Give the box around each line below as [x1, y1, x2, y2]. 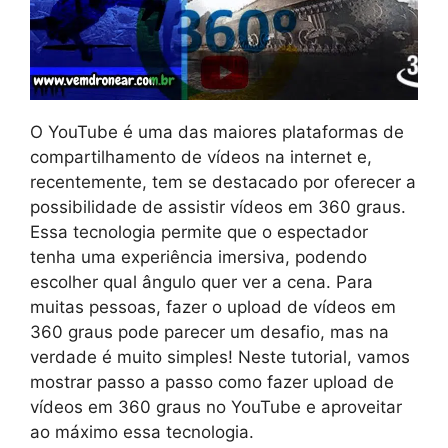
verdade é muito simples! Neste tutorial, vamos [30, 346, 410, 367]
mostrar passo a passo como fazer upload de [30, 371, 394, 392]
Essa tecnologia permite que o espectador [30, 221, 368, 242]
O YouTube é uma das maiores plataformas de [30, 121, 404, 142]
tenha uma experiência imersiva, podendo [30, 246, 367, 267]
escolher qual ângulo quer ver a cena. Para [30, 271, 373, 292]
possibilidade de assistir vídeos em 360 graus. [30, 196, 406, 217]
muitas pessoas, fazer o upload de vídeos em [30, 296, 396, 317]
